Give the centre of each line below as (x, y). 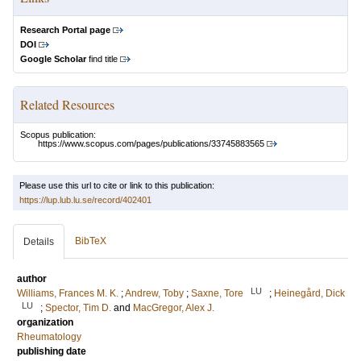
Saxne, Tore (217, 294)
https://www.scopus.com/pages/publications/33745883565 (151, 144)
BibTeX (91, 241)
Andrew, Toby (154, 294)
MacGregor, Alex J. (174, 308)
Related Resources (67, 104)
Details (39, 242)
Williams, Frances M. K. (68, 294)
